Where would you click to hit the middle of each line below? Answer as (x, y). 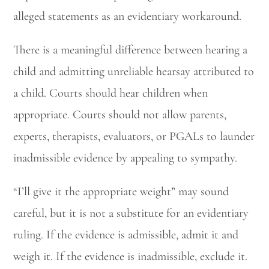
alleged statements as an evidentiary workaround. (128, 16)
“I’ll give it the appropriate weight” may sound (121, 191)
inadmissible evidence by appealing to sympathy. (125, 158)
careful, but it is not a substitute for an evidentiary (131, 213)
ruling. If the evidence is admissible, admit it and (126, 234)
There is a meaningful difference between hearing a (131, 50)
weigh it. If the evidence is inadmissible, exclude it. (131, 256)
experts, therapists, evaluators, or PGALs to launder (134, 136)
